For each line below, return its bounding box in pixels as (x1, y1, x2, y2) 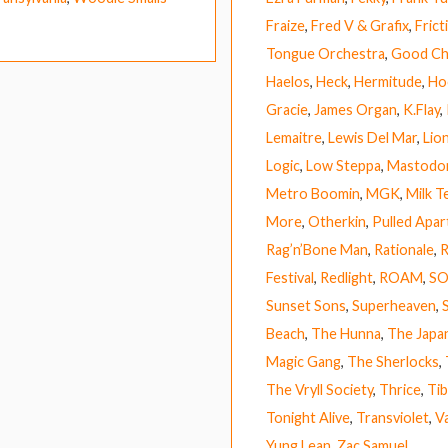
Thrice (378, 381, 421, 399)
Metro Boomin (265, 185, 360, 203)
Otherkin (307, 213, 366, 231)
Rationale (373, 241, 434, 259)
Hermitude (353, 73, 422, 91)
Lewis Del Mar (327, 129, 417, 147)
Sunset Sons (265, 297, 346, 315)
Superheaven (351, 297, 436, 315)
